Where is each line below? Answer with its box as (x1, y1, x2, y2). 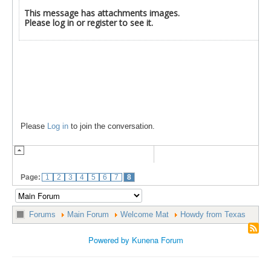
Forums (29, 209, 56, 219)
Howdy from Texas (180, 209, 246, 219)
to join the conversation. (68, 121, 155, 131)
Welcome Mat (120, 209, 169, 219)
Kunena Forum (131, 233, 183, 246)
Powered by (88, 233, 129, 246)
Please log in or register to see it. (24, 16, 153, 28)
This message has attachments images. (24, 7, 180, 19)
